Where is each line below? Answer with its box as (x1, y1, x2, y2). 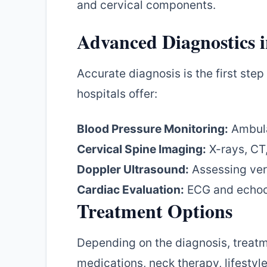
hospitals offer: (77, 86, 157, 101)
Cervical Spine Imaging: (77, 142, 206, 157)
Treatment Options (77, 197, 232, 225)
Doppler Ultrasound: (77, 162, 189, 177)
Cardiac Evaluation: (77, 182, 184, 197)
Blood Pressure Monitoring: (77, 122, 228, 136)
